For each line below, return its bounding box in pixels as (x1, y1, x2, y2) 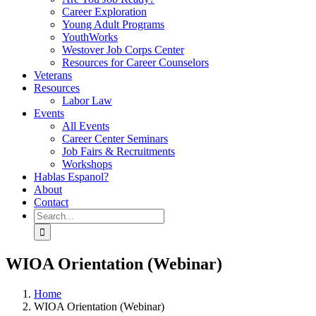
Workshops (62, 158, 112, 170)
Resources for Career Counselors (62, 56, 209, 68)
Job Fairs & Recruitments (62, 145, 175, 157)
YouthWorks (62, 31, 118, 43)
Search (33, 208, 63, 220)
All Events (62, 120, 109, 132)
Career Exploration (62, 6, 147, 18)
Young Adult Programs (62, 18, 164, 30)
